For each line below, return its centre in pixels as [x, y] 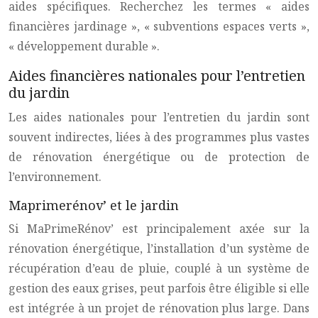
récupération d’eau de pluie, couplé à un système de [159, 268]
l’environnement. [55, 177]
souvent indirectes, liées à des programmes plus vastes [159, 137]
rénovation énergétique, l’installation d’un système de [159, 248]
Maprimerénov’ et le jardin [94, 205]
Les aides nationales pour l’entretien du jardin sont [159, 117]
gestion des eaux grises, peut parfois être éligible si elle [159, 288]
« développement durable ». [84, 46]
